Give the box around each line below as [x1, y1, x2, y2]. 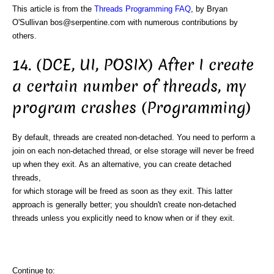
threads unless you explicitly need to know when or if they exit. [12, 213, 235, 223]
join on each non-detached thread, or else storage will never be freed [12, 146, 254, 155]
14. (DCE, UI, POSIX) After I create [12, 54, 254, 76]
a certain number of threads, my [12, 76, 246, 98]
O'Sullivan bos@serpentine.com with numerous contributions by [12, 17, 238, 27]
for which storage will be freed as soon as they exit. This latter [12, 186, 232, 196]
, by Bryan [191, 4, 228, 13]
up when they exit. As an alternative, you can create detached [12, 159, 231, 169]
